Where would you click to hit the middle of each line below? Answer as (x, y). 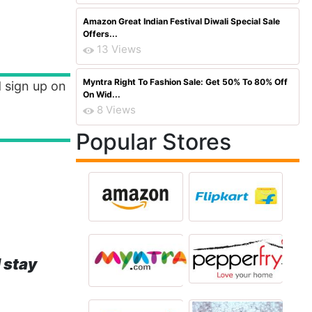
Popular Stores (154, 142)
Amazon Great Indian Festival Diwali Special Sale (181, 21)
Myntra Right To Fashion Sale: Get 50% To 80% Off (185, 82)
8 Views (116, 110)
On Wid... (102, 94)
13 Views (119, 49)
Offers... (100, 34)
